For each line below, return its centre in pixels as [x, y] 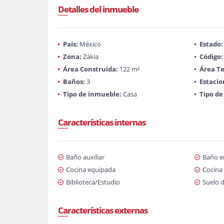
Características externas [103, 210]
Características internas [102, 122]
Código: [211, 56]
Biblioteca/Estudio [93, 182]
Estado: [211, 44]
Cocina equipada [91, 169]
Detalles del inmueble [98, 9]
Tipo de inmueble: [92, 94]
